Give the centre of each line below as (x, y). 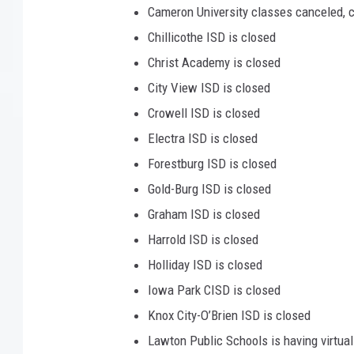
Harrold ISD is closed (203, 240)
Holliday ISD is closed (205, 265)
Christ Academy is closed (214, 63)
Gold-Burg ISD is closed (209, 189)
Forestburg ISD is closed (212, 164)
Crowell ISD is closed (204, 113)
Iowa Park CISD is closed (214, 290)
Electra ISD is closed (203, 139)
